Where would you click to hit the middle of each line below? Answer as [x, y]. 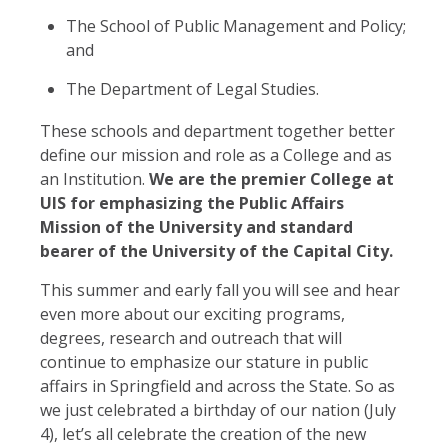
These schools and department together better [217, 130]
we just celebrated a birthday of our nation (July [218, 409]
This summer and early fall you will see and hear [220, 289]
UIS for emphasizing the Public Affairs [192, 202]
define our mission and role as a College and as [216, 154]
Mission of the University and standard [196, 226]
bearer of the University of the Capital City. [216, 250]
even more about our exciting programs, [192, 313]
